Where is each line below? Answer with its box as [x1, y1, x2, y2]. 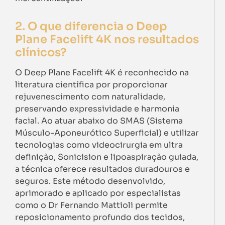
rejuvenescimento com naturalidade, [15, 91, 165, 102]
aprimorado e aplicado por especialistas [15, 188, 181, 199]
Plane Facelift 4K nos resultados [15, 32, 199, 47]
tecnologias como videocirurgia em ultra [15, 140, 183, 151]
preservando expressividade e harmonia [15, 103, 179, 115]
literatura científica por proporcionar [15, 79, 168, 90]
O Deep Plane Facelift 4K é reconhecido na [15, 67, 189, 78]
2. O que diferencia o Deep [15, 19, 167, 34]
